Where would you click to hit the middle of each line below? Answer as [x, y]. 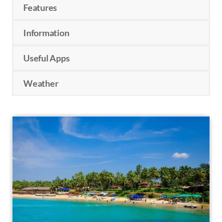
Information [46, 32]
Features [40, 7]
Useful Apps [47, 58]
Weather [41, 83]
